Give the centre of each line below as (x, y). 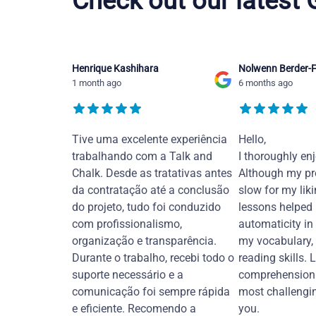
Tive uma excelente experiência (150, 140)
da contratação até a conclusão (151, 190)
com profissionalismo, (127, 224)
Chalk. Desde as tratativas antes (152, 174)
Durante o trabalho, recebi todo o (153, 258)
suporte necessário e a (128, 275)
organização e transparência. (144, 241)
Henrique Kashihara (115, 69)
